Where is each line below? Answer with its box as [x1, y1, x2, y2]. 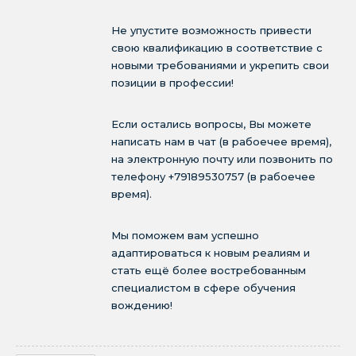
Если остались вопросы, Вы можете [111, 118, 311, 130]
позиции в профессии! [111, 76, 234, 89]
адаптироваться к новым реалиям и [111, 246, 310, 259]
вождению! [111, 299, 172, 311]
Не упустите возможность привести [111, 24, 311, 37]
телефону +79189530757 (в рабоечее [111, 170, 315, 183]
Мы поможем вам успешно [111, 229, 259, 242]
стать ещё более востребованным [111, 264, 306, 277]
